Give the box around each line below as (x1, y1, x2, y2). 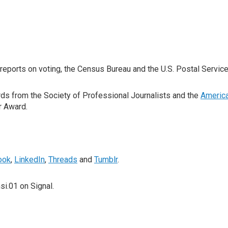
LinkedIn (14, 155, 45, 164)
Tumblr (94, 155, 118, 164)
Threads (48, 155, 77, 164)
